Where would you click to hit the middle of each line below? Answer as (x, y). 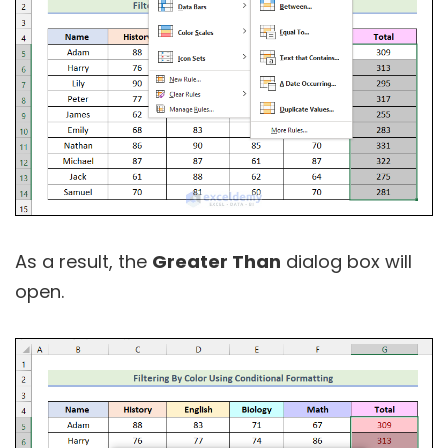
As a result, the (83, 261)
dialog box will (346, 261)
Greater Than (216, 261)
